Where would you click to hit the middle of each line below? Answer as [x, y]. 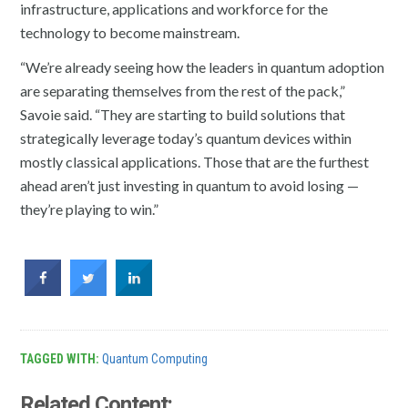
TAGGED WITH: [61, 358]
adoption [355, 66]
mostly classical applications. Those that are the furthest [195, 161]
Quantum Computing [155, 358]
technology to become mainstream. [130, 32]
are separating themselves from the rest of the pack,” [183, 90]
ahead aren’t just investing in [108, 185]
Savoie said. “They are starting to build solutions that [183, 114]
